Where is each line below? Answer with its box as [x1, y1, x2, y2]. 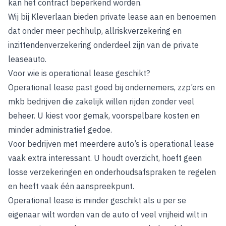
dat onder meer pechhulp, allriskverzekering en [8, 26, 182, 36]
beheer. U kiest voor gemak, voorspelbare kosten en [8, 110, 200, 121]
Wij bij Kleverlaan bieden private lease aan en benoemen [8, 12, 216, 22]
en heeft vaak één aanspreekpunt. [8, 181, 134, 191]
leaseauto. [8, 54, 46, 64]
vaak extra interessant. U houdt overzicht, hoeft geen [8, 153, 202, 163]
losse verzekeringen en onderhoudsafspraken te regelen [8, 167, 216, 177]
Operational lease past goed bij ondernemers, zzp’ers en [8, 82, 215, 92]
